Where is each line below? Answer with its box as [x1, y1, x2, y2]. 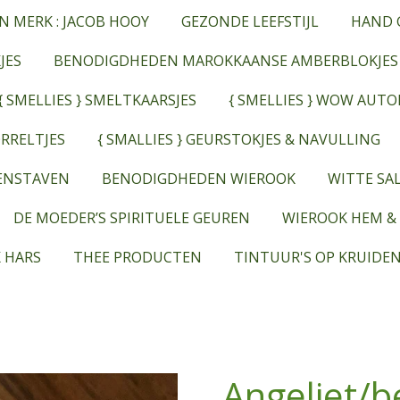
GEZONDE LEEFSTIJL [180, 12, 319, 31]
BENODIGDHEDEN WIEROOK [101, 169, 296, 188]
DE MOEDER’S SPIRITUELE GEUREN [13, 208, 250, 228]
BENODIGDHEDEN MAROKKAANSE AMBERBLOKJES [54, 51, 398, 71]
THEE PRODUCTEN [73, 247, 203, 267]
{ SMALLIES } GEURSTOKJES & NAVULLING [96, 129, 380, 149]
